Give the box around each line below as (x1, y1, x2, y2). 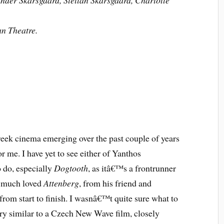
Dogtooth (54, 161, 88, 174)
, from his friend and (79, 176, 152, 189)
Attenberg (43, 176, 79, 189)
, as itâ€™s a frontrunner (88, 161, 176, 174)
